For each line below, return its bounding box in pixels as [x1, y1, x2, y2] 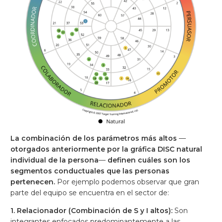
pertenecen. [10, 177, 55, 186]
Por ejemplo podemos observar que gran [55, 177, 199, 186]
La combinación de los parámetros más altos [10, 133, 179, 143]
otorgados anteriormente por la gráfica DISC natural [10, 144, 202, 154]
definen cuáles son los [108, 155, 190, 165]
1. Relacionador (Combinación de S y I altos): [10, 206, 174, 215]
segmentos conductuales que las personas [10, 166, 169, 175]
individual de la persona [10, 155, 99, 165]
